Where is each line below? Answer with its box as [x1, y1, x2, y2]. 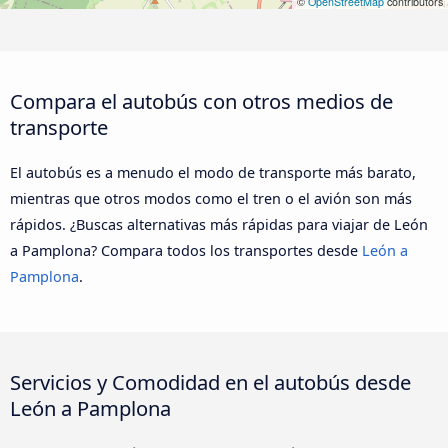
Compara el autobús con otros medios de [10, 86, 393, 115]
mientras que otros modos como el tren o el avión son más [10, 188, 412, 208]
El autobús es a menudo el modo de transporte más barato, [10, 162, 416, 182]
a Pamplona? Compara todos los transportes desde [10, 240, 362, 260]
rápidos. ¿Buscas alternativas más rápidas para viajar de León [10, 214, 428, 234]
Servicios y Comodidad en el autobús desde [10, 368, 411, 397]
